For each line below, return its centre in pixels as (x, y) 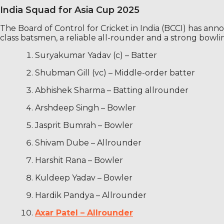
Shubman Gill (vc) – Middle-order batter (115, 72)
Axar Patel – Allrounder (84, 212)
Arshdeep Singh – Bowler (85, 107)
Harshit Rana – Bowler (79, 160)
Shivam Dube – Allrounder (88, 142)
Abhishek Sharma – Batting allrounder (112, 90)
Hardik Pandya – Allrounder (91, 195)
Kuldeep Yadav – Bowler (84, 177)
